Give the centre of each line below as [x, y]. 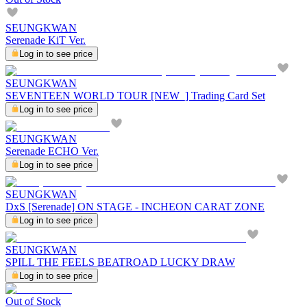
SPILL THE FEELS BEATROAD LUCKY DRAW [120, 262]
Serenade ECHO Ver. [52, 151]
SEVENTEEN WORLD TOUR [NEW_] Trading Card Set [135, 95]
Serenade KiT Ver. [46, 40]
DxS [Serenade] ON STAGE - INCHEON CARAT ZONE [135, 206]
